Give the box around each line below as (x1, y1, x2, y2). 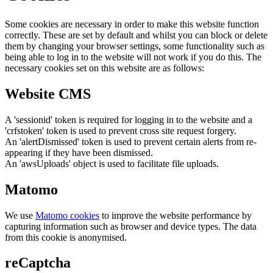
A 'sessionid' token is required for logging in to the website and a (5, 114, 252, 125)
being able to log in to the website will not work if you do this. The (5, 51, 261, 62)
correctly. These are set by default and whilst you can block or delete (5, 29, 268, 40)
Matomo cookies (35, 210, 99, 221)
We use (5, 210, 35, 221)
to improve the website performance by (99, 210, 252, 221)
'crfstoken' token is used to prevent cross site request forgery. (5, 125, 236, 136)
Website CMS (5, 85, 91, 102)
